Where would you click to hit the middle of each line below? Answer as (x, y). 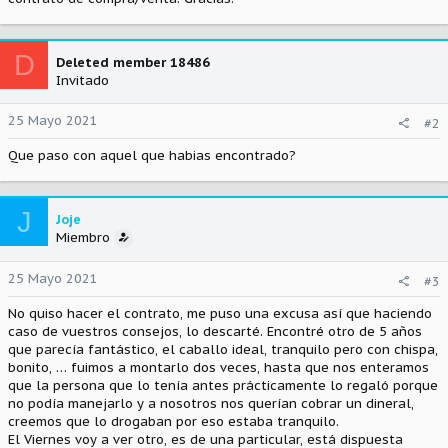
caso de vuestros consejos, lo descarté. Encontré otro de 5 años (215, 331)
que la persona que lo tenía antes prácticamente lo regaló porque (223, 385)
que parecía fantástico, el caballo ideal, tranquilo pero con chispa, (223, 349)
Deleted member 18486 (133, 62)
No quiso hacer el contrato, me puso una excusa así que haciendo (220, 313)
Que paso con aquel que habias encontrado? (152, 155)
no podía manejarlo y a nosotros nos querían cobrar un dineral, (211, 403)
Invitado (82, 80)
